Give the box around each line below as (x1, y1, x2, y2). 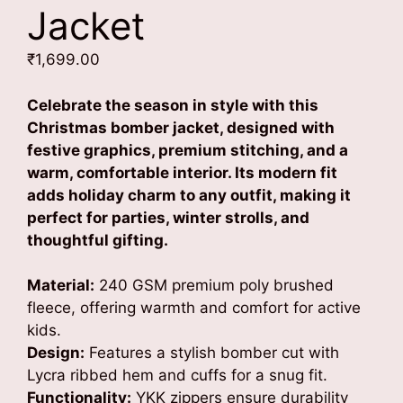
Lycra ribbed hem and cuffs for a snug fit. (27, 366, 327, 385)
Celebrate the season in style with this (27, 95, 318, 114)
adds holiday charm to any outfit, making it (27, 185, 351, 204)
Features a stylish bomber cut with (85, 344, 339, 363)
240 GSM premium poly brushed (94, 276, 334, 295)
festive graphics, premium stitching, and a (27, 140, 348, 159)
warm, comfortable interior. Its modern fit (27, 163, 337, 182)
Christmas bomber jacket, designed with (27, 118, 335, 137)
